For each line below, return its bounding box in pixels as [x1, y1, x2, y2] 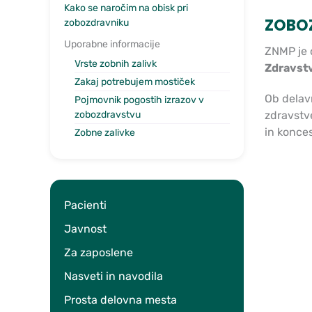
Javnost [64, 221, 107, 235]
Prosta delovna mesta [64, 292, 177, 306]
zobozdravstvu [75, 108, 141, 120]
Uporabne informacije [64, 38, 160, 50]
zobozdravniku [64, 16, 129, 29]
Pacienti [64, 198, 107, 212]
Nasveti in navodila [64, 269, 163, 283]
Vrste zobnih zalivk [75, 57, 157, 70]
